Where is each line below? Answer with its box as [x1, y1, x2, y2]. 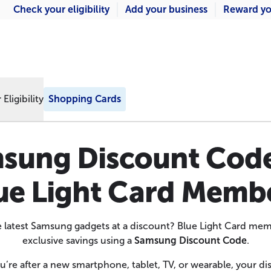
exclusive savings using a [22, 235, 134, 246]
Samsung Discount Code [134, 235, 247, 246]
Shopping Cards [48, 93, 121, 105]
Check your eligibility [13, 4, 109, 15]
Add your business [125, 4, 207, 15]
